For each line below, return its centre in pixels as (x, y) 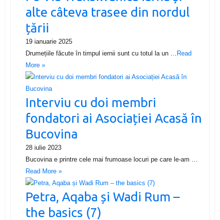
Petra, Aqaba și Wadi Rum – (102, 196)
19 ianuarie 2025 (49, 41)
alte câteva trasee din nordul (107, 12)
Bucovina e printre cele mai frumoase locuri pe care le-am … (111, 159)
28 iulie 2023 (43, 147)
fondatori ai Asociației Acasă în (113, 118)
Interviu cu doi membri (91, 102)
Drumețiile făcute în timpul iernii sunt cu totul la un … (101, 53)
